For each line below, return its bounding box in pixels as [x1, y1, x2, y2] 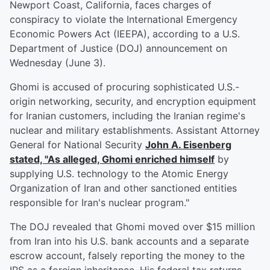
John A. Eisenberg [145, 139, 231, 151]
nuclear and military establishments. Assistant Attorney [10, 124, 260, 137]
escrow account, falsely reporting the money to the [10, 250, 245, 262]
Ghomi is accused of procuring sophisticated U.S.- [10, 81, 239, 93]
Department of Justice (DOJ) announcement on [10, 42, 227, 55]
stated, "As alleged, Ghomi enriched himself [10, 153, 215, 166]
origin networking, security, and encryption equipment [10, 95, 256, 108]
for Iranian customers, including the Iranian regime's [10, 110, 245, 122]
